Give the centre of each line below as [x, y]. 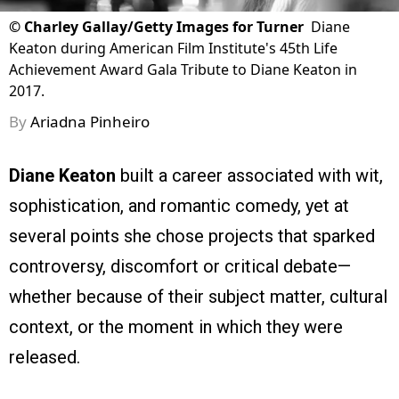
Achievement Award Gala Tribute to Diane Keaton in [183, 70]
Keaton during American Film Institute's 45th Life [173, 49]
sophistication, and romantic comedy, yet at [179, 206]
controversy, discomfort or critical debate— [180, 267]
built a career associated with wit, [249, 176]
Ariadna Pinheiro [90, 122]
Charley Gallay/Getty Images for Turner [164, 27]
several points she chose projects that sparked [192, 236]
